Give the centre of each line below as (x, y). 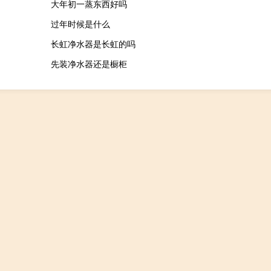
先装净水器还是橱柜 (89, 64)
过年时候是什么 (80, 24)
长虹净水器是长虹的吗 (93, 44)
